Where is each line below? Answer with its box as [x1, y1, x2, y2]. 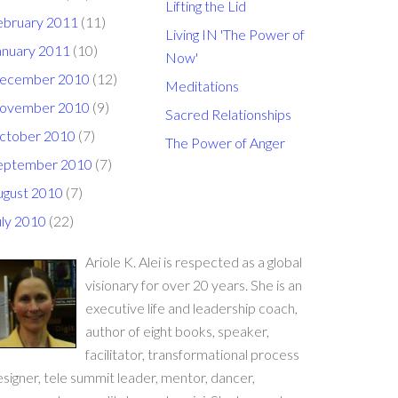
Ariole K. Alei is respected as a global [85, 253, 302, 270]
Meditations [165, 77, 239, 94]
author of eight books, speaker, [85, 322, 269, 339]
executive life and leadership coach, [85, 299, 298, 316]
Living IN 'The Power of [165, 26, 305, 43]
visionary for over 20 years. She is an [85, 276, 302, 293]
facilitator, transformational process [85, 346, 299, 362]
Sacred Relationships [165, 106, 291, 123]
